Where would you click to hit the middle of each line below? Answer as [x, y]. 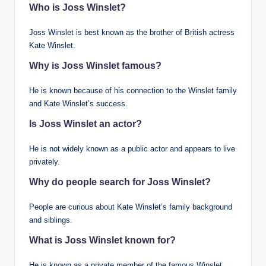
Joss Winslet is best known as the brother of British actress [132, 32]
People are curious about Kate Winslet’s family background [131, 207]
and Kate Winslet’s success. [78, 103]
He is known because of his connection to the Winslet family [133, 90]
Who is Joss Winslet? [77, 7]
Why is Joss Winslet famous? [95, 65]
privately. [45, 161]
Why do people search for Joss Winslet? [120, 182]
